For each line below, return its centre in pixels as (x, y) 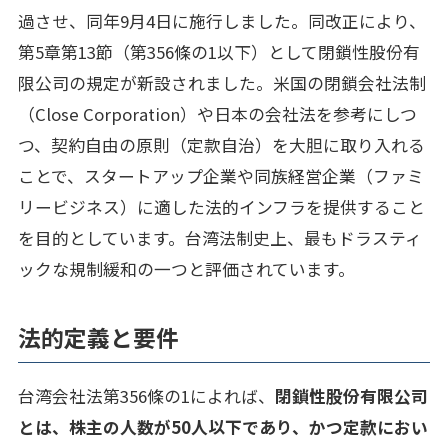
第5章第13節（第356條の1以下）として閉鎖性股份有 (218, 51)
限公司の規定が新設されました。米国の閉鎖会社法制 (221, 82)
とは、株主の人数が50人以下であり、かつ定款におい (222, 426)
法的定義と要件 (98, 337)
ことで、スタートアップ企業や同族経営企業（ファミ (220, 175)
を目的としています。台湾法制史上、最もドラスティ (219, 237)
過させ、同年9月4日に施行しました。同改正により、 (221, 20)
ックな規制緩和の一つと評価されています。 (186, 268)
